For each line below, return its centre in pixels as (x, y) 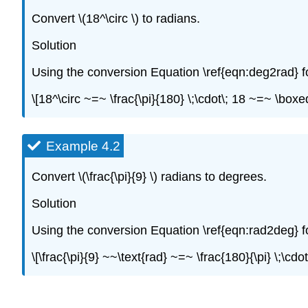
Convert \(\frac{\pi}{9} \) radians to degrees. (149, 177)
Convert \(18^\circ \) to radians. (116, 19)
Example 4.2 (83, 146)
